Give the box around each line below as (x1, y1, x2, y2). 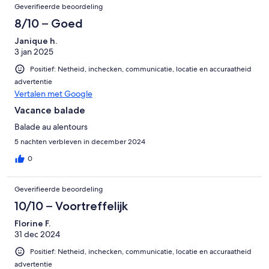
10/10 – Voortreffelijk (14, 199, 128, 214)
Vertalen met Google (14, 88, 92, 100)
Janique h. (14, 35, 57, 47)
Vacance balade (14, 104, 85, 116)
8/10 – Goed (14, 16, 83, 31)
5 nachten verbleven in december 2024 (14, 137, 145, 147)
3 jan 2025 (14, 46, 53, 58)
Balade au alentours (14, 121, 88, 133)
